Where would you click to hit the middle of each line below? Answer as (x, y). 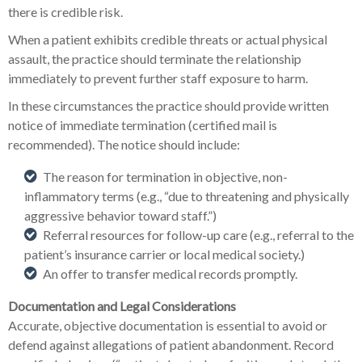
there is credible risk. (65, 12)
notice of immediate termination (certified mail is (143, 125)
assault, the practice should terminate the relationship (155, 59)
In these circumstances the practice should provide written (168, 106)
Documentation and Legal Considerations (122, 306)
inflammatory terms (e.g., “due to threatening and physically (187, 196)
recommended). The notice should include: (124, 145)
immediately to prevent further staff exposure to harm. (158, 78)
